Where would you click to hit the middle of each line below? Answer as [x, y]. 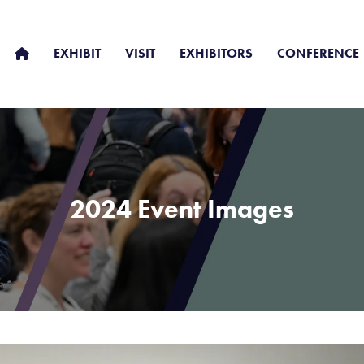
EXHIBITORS [216, 53]
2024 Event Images [182, 209]
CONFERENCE [318, 53]
